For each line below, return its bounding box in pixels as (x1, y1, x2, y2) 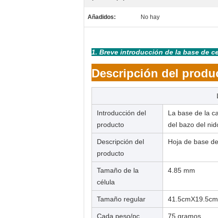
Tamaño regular (97, 195, 145, 203)
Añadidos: (88, 14, 116, 20)
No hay (141, 14, 160, 20)
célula (97, 178, 115, 186)
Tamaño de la (97, 166, 139, 174)
